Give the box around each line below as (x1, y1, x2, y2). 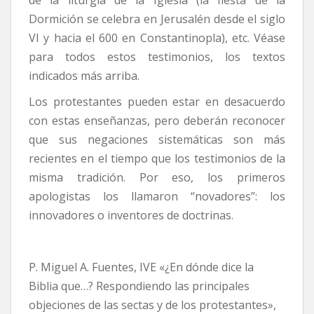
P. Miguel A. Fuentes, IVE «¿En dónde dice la (29, 259, 254, 275)
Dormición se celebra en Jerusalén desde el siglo (29, 11, 285, 27)
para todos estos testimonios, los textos (29, 48, 285, 64)
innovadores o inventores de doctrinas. (29, 207, 233, 223)
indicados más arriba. (29, 67, 139, 83)
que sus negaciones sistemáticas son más (29, 131, 285, 147)
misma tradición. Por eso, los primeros (29, 169, 285, 185)
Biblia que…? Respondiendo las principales (29, 278, 250, 294)
